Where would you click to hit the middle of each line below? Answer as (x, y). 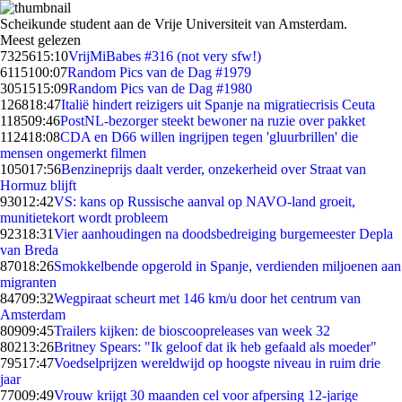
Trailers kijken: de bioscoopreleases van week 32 (192, 331)
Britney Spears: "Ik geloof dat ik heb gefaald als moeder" (215, 347)
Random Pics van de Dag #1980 (160, 88)
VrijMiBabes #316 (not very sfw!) (165, 56)
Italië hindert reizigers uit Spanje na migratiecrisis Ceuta (218, 105)
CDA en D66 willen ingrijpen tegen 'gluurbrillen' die (209, 137)
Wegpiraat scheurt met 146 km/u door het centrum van (207, 298)
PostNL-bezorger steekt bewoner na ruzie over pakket (213, 121)
